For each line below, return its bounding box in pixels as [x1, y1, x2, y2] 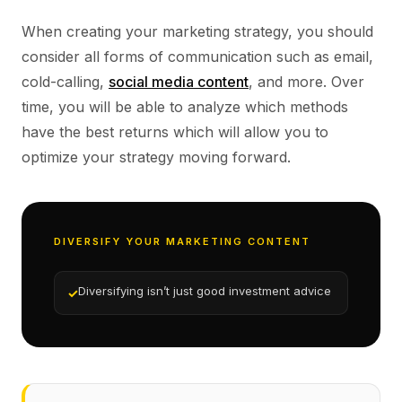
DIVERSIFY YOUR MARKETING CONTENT [54, 235, 310, 248]
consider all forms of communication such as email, [22, 48, 373, 66]
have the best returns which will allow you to [22, 123, 328, 141]
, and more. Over [249, 73, 364, 91]
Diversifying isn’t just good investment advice [78, 284, 331, 298]
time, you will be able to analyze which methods [22, 98, 348, 116]
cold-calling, [22, 73, 109, 91]
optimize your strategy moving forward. [22, 148, 291, 166]
